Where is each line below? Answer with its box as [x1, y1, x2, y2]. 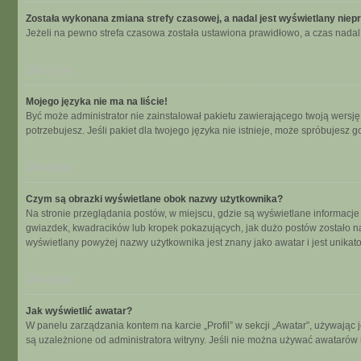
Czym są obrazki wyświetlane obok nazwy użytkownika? [26, 193, 283, 205]
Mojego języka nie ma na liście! [26, 96, 168, 107]
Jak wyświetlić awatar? [26, 305, 132, 317]
